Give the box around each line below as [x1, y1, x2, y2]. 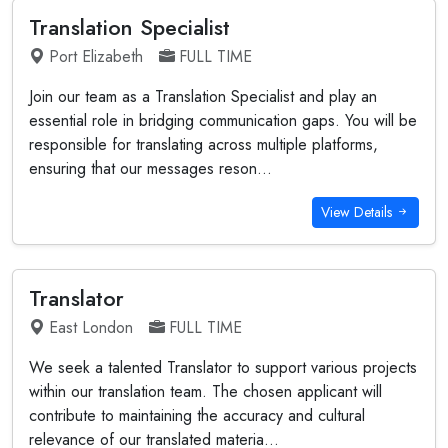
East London [49, 316, 133, 339]
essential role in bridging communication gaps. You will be [29, 109, 417, 132]
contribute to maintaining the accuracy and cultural [29, 404, 365, 427]
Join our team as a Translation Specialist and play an [29, 85, 377, 108]
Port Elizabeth [49, 45, 143, 68]
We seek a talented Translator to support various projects [29, 356, 417, 379]
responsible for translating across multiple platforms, [29, 133, 378, 156]
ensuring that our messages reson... [29, 157, 272, 180]
